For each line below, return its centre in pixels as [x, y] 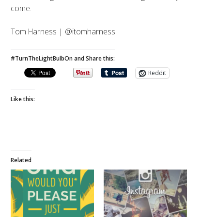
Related [21, 160]
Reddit [157, 73]
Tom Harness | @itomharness [63, 31]
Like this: [23, 99]
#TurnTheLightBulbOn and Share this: [63, 58]
